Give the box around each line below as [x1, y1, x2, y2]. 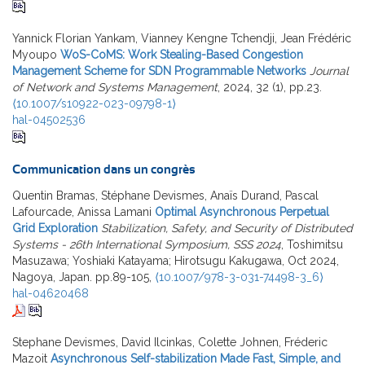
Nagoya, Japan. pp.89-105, [12, 270, 155, 284]
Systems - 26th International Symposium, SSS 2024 [12, 237, 281, 251]
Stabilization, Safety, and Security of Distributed [101, 221, 353, 235]
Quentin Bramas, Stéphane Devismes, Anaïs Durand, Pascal [12, 188, 319, 202]
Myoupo [12, 47, 57, 61]
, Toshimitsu [281, 237, 343, 251]
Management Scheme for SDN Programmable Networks [12, 64, 306, 77]
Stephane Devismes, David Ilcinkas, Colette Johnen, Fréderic [12, 335, 328, 349]
